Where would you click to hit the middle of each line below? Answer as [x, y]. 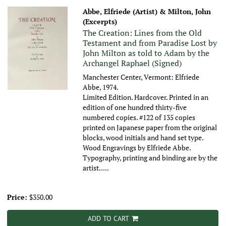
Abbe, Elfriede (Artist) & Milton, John [147, 12]
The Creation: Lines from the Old [143, 33]
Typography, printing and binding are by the [150, 158]
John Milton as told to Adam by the [146, 53]
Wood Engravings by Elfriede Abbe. [137, 148]
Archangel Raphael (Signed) [132, 63]
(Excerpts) [100, 22]
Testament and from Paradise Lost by [150, 43]
